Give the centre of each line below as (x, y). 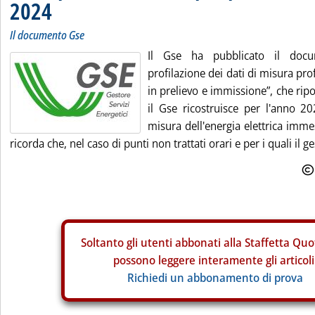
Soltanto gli (110, 243)
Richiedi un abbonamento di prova (215, 278)
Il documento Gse (47, 35)
